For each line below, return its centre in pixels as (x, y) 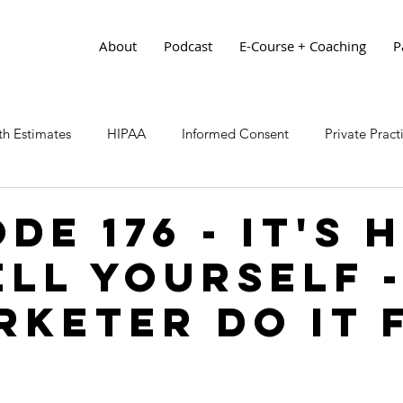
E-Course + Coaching (303, 46)
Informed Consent (235, 133)
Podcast (188, 46)
